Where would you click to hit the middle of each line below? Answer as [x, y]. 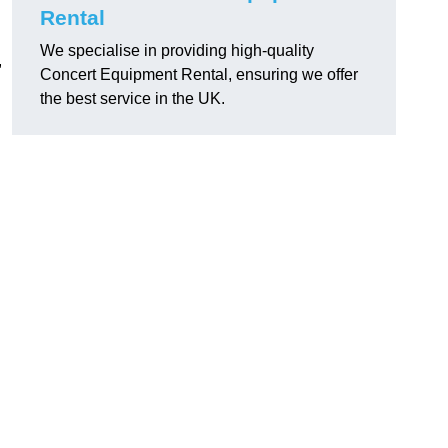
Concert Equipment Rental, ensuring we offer [199, 75]
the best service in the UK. [132, 99]
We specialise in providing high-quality [177, 51]
